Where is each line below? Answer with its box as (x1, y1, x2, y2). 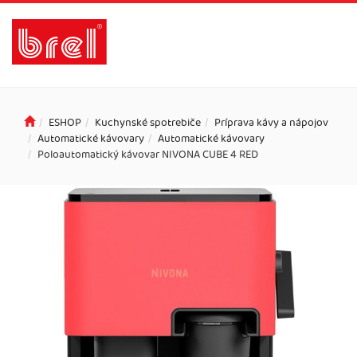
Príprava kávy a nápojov (214, 114, 328, 131)
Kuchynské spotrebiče (95, 114, 201, 131)
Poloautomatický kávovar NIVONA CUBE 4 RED (37, 146, 258, 163)
